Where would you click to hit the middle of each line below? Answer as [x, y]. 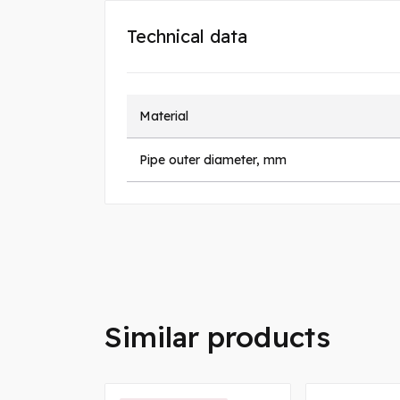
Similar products [217, 337]
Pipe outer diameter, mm [213, 160]
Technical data [187, 37]
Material [164, 117]
